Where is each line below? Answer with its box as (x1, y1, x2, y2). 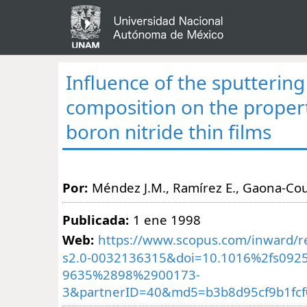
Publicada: (62, 210, 129, 228)
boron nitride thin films (66, 119, 272, 145)
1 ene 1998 (133, 210, 201, 228)
